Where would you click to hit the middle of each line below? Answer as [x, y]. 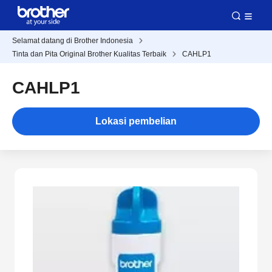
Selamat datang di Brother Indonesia [73, 41]
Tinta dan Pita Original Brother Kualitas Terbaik [89, 54]
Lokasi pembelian [136, 121]
